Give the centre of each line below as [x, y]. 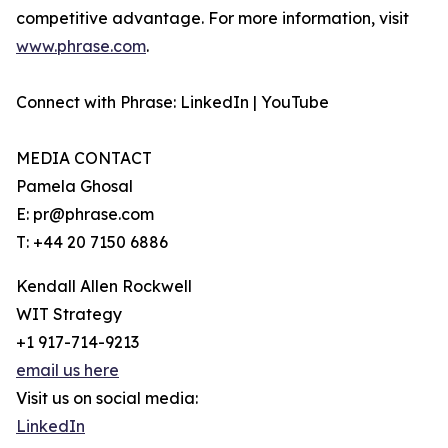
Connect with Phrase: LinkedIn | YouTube [172, 102]
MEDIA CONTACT [84, 158]
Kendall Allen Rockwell [104, 286]
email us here [67, 370]
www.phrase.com [81, 46]
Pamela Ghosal [74, 186]
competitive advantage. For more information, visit [212, 18]
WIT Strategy [69, 314]
